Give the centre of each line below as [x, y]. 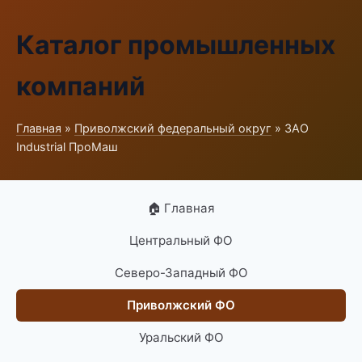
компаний [81, 86]
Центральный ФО [181, 240]
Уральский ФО [181, 337]
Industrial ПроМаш [67, 147]
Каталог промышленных [176, 45]
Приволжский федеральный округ [173, 128]
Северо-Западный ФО [181, 273]
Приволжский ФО [181, 305]
